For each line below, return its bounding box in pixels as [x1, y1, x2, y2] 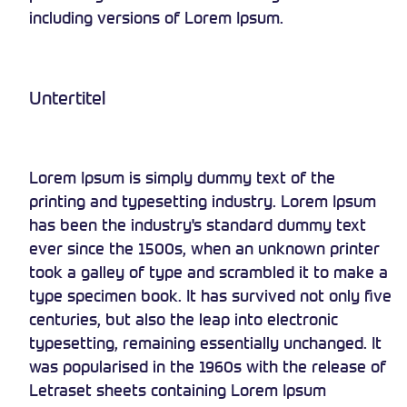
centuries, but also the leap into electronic [29, 308, 338, 329]
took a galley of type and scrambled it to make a [29, 261, 388, 282]
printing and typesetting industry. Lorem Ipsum [29, 190, 376, 211]
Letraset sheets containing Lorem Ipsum [29, 379, 326, 400]
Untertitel [29, 85, 105, 109]
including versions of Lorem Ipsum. [29, 6, 283, 27]
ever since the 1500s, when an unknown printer [29, 237, 380, 258]
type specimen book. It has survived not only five [29, 284, 392, 305]
